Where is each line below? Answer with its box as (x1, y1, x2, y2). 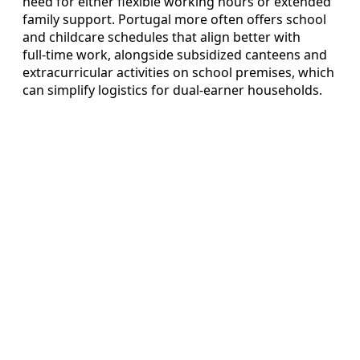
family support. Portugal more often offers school (22, 10, 326, 28)
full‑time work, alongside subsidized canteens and (22, 45, 327, 63)
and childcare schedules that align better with (22, 27, 301, 46)
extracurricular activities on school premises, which (22, 63, 334, 81)
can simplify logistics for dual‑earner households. (22, 80, 322, 99)
